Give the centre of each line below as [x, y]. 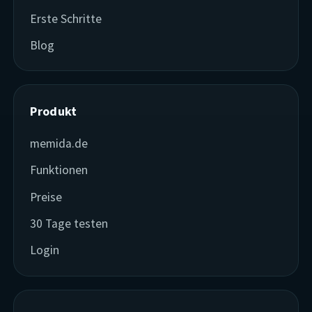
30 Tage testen [69, 224]
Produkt [54, 111]
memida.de [59, 143]
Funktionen [59, 170]
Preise [46, 197]
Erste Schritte [66, 18]
